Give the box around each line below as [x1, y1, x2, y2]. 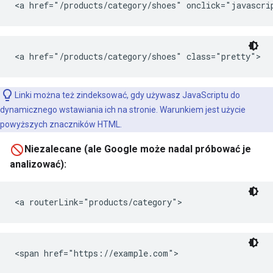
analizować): [10, 158, 66, 170]
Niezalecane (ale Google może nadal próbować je [24, 143, 251, 155]
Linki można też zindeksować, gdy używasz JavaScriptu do [15, 90, 240, 100]
